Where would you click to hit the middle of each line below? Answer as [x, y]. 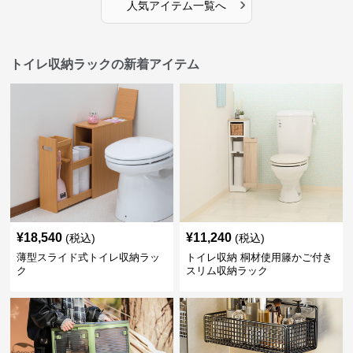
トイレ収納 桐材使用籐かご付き [259, 257]
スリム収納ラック [227, 271]
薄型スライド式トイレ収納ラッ [89, 257]
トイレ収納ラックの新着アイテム [105, 64]
